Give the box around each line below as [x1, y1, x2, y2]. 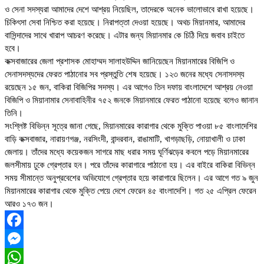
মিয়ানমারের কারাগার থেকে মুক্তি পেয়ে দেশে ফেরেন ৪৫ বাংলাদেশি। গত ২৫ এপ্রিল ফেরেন [5, 186, 256, 196]
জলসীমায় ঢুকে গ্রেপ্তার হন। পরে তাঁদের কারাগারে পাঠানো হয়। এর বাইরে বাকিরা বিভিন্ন [5, 160, 255, 170]
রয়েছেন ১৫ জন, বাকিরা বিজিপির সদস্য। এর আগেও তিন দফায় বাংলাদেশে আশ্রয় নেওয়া [5, 82, 253, 93]
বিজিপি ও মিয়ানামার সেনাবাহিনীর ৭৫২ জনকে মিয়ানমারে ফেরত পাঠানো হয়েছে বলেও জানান [5, 95, 258, 105]
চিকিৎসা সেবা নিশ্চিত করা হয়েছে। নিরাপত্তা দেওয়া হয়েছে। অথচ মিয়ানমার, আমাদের [5, 18, 245, 28]
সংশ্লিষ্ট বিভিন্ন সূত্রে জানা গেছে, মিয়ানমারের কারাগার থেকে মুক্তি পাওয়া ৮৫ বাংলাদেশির [5, 121, 257, 131]
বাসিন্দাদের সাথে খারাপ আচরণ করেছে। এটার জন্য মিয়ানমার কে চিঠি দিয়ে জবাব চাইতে [5, 31, 245, 41]
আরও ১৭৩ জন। [5, 199, 54, 209]
